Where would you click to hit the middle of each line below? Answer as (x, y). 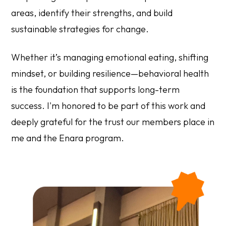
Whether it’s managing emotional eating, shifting (110, 57)
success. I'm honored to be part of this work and (108, 105)
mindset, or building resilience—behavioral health (110, 73)
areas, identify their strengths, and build (92, 13)
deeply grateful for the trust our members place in (113, 122)
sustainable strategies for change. (80, 29)
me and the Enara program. (68, 138)
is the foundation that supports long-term (96, 89)
